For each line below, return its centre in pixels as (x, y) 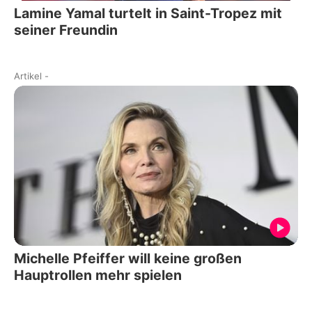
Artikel (28, 76)
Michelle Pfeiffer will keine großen (128, 258)
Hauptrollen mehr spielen (98, 275)
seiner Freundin (66, 30)
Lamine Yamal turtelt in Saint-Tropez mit (148, 14)
